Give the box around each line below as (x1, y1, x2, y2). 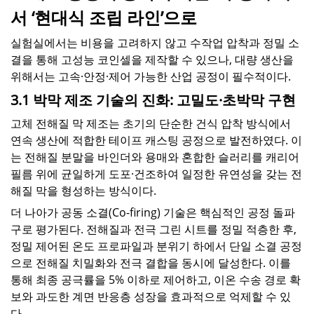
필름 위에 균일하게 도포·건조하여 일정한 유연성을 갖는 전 (11, 166, 302, 182)
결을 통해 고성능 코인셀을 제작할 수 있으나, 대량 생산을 (11, 52, 294, 68)
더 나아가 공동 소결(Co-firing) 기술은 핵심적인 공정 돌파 (11, 204, 295, 220)
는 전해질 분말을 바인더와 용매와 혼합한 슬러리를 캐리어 (11, 149, 299, 165)
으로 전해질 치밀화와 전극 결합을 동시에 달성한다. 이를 (11, 254, 291, 271)
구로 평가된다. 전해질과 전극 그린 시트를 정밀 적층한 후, (11, 221, 296, 237)
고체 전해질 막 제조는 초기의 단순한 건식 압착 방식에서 (11, 116, 291, 132)
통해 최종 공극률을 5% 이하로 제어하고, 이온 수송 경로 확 (11, 271, 301, 287)
